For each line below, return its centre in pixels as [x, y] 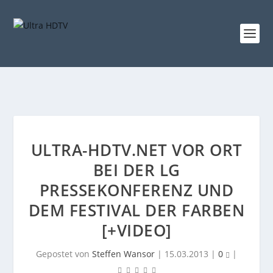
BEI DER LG [136, 170]
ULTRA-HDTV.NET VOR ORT [136, 150]
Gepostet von [64, 254]
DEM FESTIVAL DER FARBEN [136, 210]
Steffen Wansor [123, 254]
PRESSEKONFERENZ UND [136, 190]
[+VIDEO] [136, 230]
